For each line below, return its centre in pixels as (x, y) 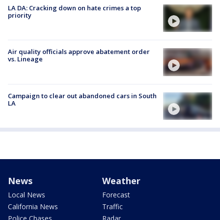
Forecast (116, 194)
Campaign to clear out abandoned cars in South (82, 96)
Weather (121, 180)
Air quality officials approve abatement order (79, 52)
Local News (27, 194)
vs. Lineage (25, 59)
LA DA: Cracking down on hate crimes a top (74, 8)
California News (33, 206)
